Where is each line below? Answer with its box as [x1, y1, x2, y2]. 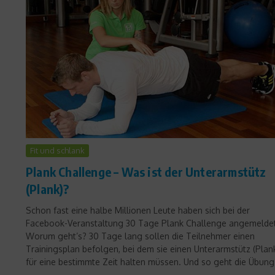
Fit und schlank [30, 145, 85, 156]
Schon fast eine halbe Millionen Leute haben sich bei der [26, 205, 250, 216]
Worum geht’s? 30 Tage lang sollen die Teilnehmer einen [26, 231, 255, 242]
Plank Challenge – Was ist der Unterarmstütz [26, 164, 266, 180]
